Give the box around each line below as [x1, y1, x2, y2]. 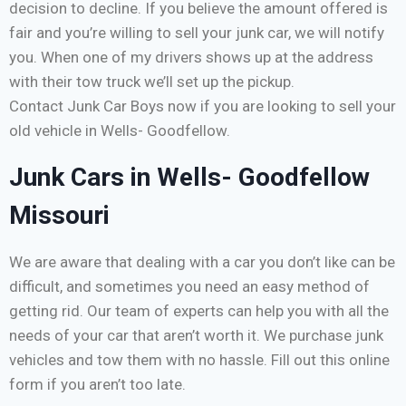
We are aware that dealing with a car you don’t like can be [9, 253, 395, 272]
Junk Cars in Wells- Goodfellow [9, 162, 370, 193]
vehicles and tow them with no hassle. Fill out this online [9, 351, 390, 370]
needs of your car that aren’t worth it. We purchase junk [9, 326, 383, 345]
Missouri [9, 200, 110, 231]
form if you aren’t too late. [9, 375, 186, 394]
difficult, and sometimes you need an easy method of [9, 277, 370, 296]
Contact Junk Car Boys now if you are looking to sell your [9, 97, 396, 116]
